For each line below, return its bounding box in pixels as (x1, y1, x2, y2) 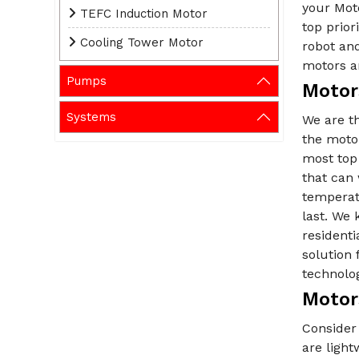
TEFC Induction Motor (80, 6, 208, 22)
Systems (67, 110, 116, 125)
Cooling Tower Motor (80, 35, 204, 50)
